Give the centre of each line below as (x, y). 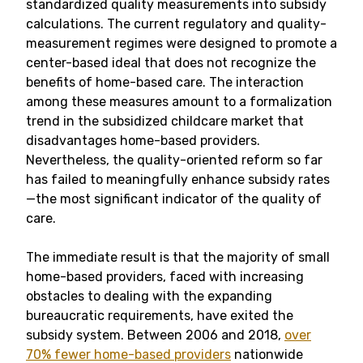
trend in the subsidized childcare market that (165, 121)
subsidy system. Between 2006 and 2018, (155, 335)
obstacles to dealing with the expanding (149, 296)
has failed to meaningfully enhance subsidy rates (178, 179)
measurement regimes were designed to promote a (181, 43)
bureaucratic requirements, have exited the (160, 316)
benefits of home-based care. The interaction (165, 82)
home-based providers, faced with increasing (165, 277)
